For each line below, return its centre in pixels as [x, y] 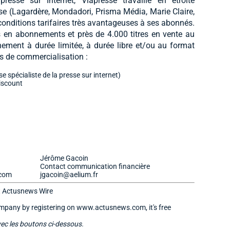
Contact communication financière [95, 166]
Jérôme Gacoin [64, 158]
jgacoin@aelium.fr [69, 174]
